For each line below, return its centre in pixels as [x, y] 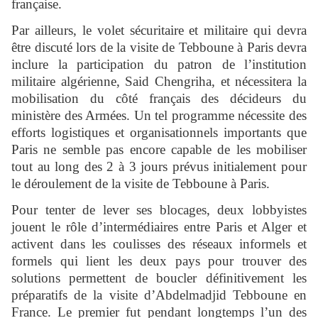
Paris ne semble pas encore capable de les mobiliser [159, 150]
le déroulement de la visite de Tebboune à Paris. [141, 184]
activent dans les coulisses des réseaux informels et [159, 244]
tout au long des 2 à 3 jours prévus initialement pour [159, 167]
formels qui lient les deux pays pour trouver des [159, 261]
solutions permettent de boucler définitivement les [159, 278]
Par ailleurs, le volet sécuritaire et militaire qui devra [159, 31]
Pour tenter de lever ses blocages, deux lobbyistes [159, 210]
